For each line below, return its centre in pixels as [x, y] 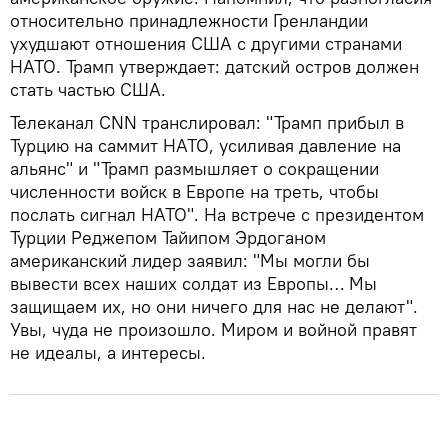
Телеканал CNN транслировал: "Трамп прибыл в [207, 122]
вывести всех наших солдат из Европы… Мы [193, 283]
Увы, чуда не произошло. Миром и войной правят [213, 329]
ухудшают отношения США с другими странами [206, 43]
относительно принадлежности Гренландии [189, 20]
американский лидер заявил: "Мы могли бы [190, 260]
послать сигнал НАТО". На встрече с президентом [217, 214]
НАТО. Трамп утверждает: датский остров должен [214, 66]
